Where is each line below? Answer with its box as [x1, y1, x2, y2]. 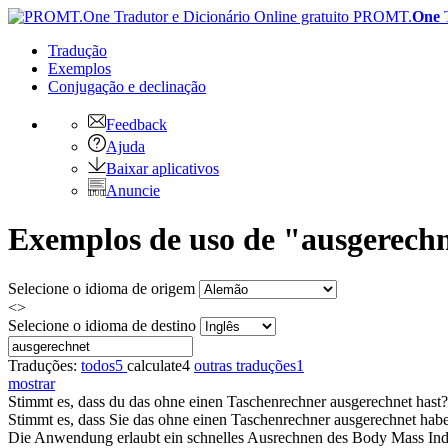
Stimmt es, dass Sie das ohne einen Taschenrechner [8, 410, 334, 428]
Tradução [48, 42, 107, 59]
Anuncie [106, 182, 160, 199]
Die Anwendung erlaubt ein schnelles [8, 428, 247, 446]
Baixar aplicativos [106, 160, 219, 177]
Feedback [106, 116, 167, 133]
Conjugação [48, 78, 128, 95]
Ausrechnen [247, 428, 323, 446]
